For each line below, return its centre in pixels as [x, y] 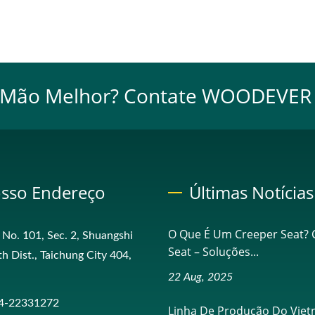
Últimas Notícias [251, 192]
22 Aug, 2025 [200, 277]
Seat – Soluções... [213, 251]
